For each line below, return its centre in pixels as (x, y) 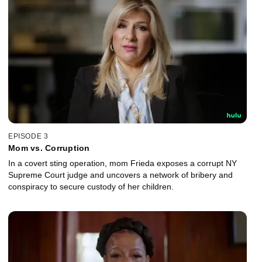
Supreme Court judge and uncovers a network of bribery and (120, 175)
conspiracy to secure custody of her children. (91, 186)
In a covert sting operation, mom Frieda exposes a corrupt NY (123, 163)
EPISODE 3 (28, 136)
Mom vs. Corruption (49, 148)
